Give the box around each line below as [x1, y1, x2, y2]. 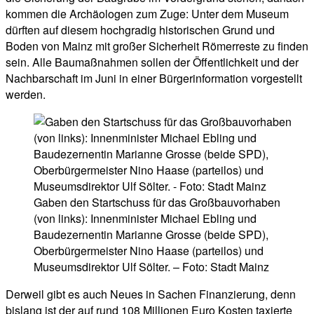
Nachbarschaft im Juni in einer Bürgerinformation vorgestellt [6, 70, 302, 86]
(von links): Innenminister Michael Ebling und [34, 210, 257, 226]
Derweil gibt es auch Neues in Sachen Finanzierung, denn [6, 286, 296, 302]
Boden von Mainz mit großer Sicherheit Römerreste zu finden [6, 38, 308, 54]
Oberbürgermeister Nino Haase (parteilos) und [34, 243, 264, 259]
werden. [6, 86, 46, 102]
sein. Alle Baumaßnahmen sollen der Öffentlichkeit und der [6, 54, 299, 70]
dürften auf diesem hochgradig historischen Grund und [6, 22, 275, 38]
